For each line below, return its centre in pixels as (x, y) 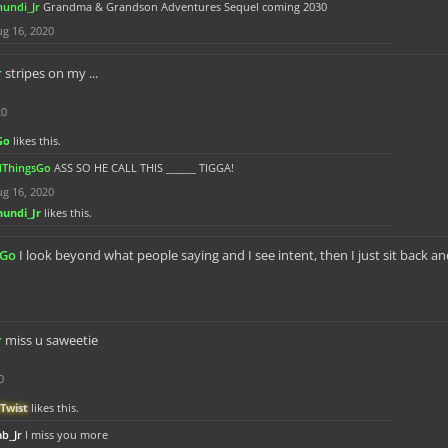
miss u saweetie (51, 340)
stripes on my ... (51, 73)
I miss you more (66, 434)
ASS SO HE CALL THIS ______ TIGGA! (144, 167)
